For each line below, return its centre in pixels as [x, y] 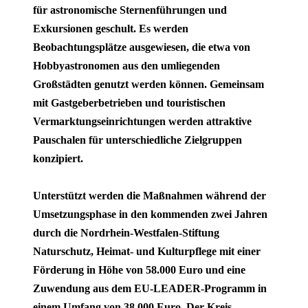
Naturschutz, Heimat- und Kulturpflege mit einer [147, 251]
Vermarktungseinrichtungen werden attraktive [142, 121]
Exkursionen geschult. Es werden [111, 28]
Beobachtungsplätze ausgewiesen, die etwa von [142, 47]
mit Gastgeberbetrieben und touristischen [129, 102]
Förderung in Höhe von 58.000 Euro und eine [139, 269]
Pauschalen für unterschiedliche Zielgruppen [137, 140]
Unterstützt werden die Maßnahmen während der [150, 195]
